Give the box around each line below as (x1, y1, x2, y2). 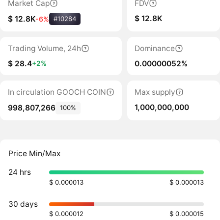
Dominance (135, 43, 175, 53)
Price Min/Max (8, 148, 61, 158)
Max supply (135, 87, 176, 97)
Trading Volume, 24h (7, 43, 81, 53)
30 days (8, 199, 38, 209)
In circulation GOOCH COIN (7, 87, 106, 97)
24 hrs (8, 167, 31, 177)
